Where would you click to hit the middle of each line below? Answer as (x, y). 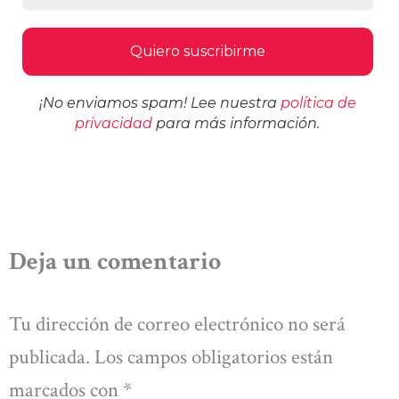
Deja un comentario (115, 262)
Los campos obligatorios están (214, 357)
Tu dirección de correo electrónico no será (177, 324)
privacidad (114, 124)
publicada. (49, 357)
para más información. (236, 124)
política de (318, 103)
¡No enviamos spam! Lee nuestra (159, 103)
